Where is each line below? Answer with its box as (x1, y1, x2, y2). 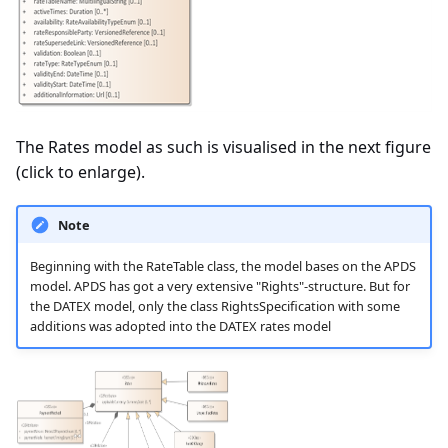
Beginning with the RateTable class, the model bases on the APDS (29, 256, 416, 275)
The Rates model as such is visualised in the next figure (16, 136, 431, 159)
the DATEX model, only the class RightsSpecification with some (29, 296, 400, 315)
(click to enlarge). (16, 161, 145, 184)
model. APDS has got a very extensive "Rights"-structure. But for (29, 276, 410, 295)
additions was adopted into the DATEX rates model (29, 316, 331, 335)
